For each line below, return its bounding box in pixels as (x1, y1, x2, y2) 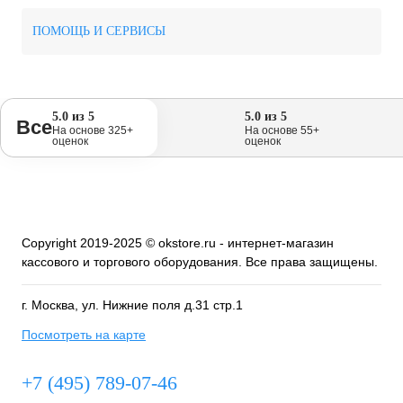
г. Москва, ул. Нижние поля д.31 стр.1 (22, 298, 243, 312)
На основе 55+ (245, 124, 320, 137)
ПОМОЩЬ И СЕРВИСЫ (32, 24, 166, 38)
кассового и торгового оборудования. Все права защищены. (22, 255, 378, 269)
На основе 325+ (52, 124, 133, 137)
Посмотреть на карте (22, 327, 146, 342)
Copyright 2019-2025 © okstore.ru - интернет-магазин (22, 236, 334, 250)
